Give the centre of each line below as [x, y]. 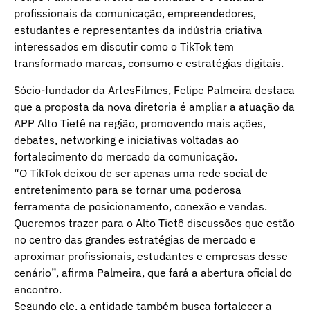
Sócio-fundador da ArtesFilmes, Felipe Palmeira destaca [154, 90]
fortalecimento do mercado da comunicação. [126, 156]
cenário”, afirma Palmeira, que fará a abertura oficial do [153, 272]
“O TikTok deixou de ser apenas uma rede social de [141, 173]
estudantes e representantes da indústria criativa [138, 30]
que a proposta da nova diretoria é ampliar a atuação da [154, 106]
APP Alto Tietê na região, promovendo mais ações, [140, 123]
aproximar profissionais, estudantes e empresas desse [151, 256]
